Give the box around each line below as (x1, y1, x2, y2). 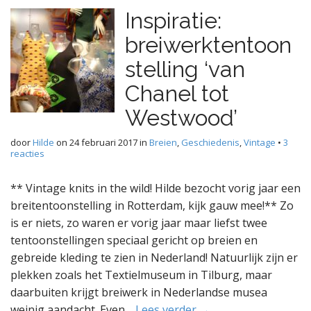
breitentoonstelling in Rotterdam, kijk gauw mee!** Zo (10, 198, 294, 213)
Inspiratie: (125, 8, 221, 33)
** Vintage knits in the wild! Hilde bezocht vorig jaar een (10, 180, 301, 196)
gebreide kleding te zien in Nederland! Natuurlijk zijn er (10, 250, 298, 265)
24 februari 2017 (69, 136, 137, 149)
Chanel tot (125, 81, 229, 106)
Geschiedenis (181, 136, 239, 149)
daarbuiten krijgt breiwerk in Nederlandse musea (10, 285, 267, 300)
